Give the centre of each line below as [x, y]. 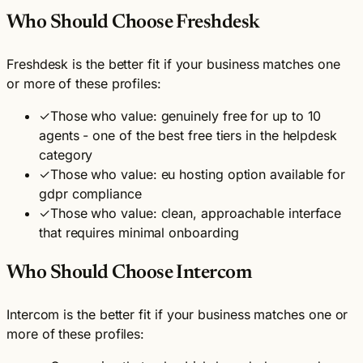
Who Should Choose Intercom [129, 273]
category [66, 155]
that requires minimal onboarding [139, 233]
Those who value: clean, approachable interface [196, 214]
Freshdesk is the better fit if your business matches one [173, 64]
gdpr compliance [90, 194]
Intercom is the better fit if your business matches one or [177, 314]
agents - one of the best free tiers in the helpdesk [188, 136]
